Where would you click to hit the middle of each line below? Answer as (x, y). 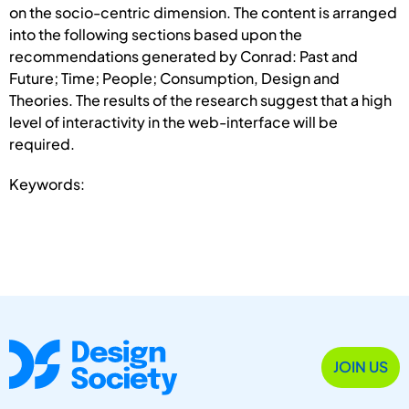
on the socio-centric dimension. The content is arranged (203, 12)
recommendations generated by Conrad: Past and (184, 56)
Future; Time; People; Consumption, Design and (174, 78)
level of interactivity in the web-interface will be (173, 121)
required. (42, 143)
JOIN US (361, 367)
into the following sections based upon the (156, 34)
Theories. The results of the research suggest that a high (200, 100)
